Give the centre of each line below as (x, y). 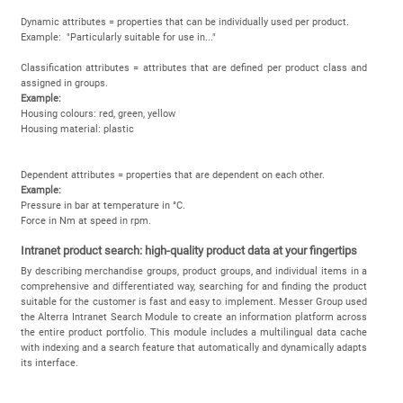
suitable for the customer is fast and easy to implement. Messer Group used (194, 302)
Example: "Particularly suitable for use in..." (118, 37)
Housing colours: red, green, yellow (98, 113)
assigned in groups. (64, 83)
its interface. (50, 363)
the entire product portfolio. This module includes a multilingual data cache (194, 333)
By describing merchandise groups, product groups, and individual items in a (194, 272)
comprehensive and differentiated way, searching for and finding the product (194, 287)
